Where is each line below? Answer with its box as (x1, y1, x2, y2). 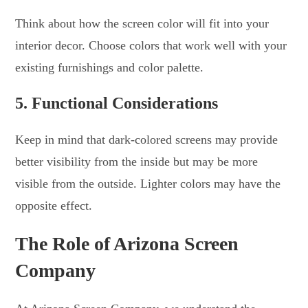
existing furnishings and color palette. (15, 60, 204, 74)
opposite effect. (15, 198, 93, 212)
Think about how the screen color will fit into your (15, 16, 269, 30)
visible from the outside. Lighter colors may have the (15, 176, 281, 190)
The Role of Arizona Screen (15, 232, 239, 254)
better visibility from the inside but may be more (15, 154, 258, 168)
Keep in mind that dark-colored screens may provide (15, 132, 278, 146)
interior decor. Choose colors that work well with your (15, 38, 287, 52)
